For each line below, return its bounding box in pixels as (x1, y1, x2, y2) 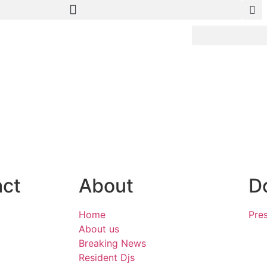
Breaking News (79, 237, 146, 249)
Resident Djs (79, 252, 135, 263)
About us (79, 223, 119, 235)
